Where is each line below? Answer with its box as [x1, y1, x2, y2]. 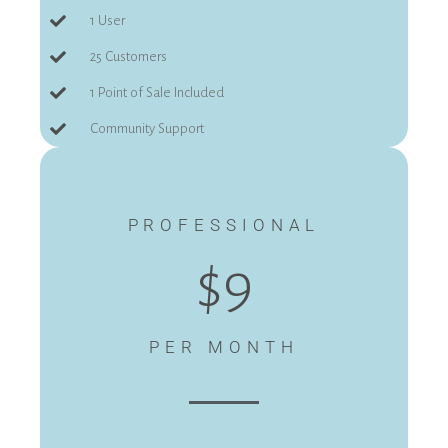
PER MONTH [149, 337, 299, 358]
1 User [90, 13, 125, 29]
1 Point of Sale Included [90, 85, 224, 101]
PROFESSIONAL [127, 215, 321, 236]
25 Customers [90, 49, 167, 65]
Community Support [90, 121, 204, 137]
